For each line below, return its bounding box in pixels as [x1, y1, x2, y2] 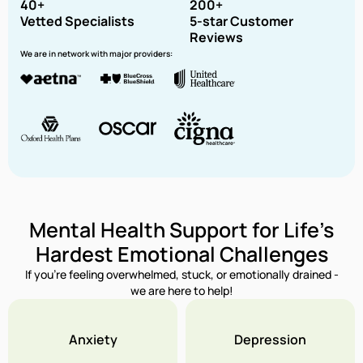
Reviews [190, 28, 243, 46]
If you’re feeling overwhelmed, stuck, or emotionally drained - [24, 266, 339, 282]
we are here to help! [130, 282, 233, 298]
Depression [234, 330, 306, 348]
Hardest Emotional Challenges [35, 239, 328, 268]
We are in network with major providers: [20, 47, 173, 59]
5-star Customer [190, 11, 293, 30]
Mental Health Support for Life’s [29, 215, 334, 244]
